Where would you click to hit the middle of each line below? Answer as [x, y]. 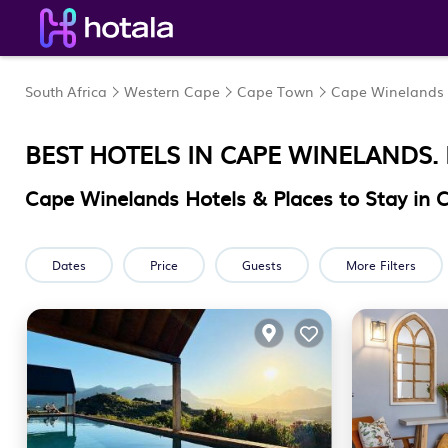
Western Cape [172, 91]
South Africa [66, 91]
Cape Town [275, 91]
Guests [262, 265]
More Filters [381, 265]
